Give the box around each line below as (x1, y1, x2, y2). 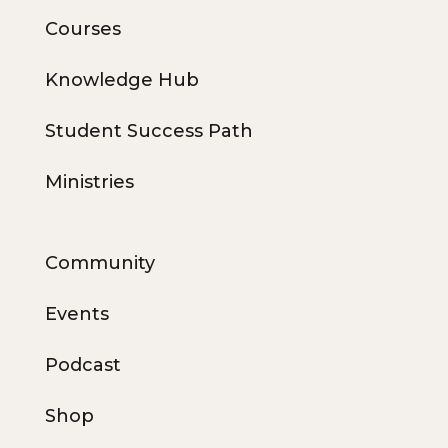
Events (44, 302, 109, 325)
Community (44, 251, 155, 274)
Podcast (44, 353, 121, 376)
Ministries (44, 170, 134, 193)
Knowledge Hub (44, 68, 199, 91)
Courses (44, 17, 121, 40)
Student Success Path (44, 119, 253, 142)
